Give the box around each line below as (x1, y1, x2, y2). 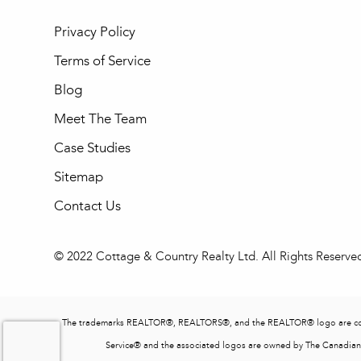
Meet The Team (53, 112, 147, 127)
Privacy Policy (53, 25, 135, 39)
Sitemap (53, 170, 103, 185)
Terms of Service (53, 54, 151, 68)
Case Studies (53, 141, 131, 156)
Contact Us (53, 199, 121, 214)
